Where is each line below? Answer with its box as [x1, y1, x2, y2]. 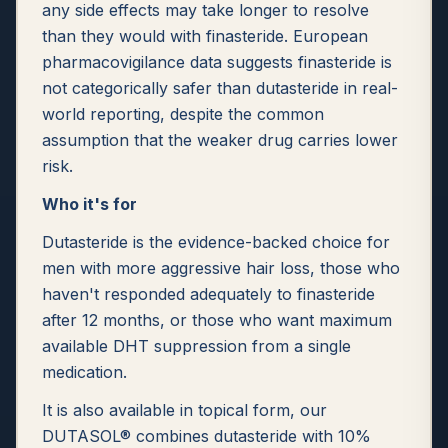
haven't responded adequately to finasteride [42, 284, 375, 304]
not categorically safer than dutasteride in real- [42, 78, 398, 98]
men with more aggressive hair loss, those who [42, 258, 400, 278]
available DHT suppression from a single [42, 336, 351, 356]
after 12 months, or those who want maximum [42, 310, 392, 330]
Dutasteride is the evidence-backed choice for [42, 232, 390, 252]
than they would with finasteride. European [42, 26, 368, 46]
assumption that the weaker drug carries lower [42, 130, 398, 150]
